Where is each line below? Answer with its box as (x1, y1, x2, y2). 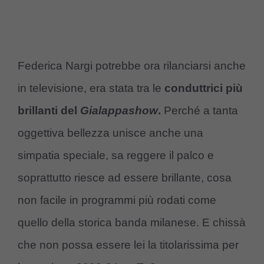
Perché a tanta (161, 104, 238, 117)
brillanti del (18, 104, 80, 117)
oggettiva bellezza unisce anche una (18, 127, 203, 140)
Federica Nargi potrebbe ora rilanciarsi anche (18, 60, 246, 72)
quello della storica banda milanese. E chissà (18, 216, 246, 229)
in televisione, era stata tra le (18, 82, 164, 95)
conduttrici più (164, 82, 243, 95)
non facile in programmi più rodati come (18, 194, 216, 207)
